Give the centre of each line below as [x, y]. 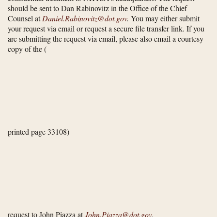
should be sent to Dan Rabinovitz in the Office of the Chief [97, 8]
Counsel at [25, 18]
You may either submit [164, 18]
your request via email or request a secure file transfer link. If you [106, 29]
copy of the [26, 49]
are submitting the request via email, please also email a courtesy [106, 39]
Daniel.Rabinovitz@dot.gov [85, 18]
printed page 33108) [39, 132]
